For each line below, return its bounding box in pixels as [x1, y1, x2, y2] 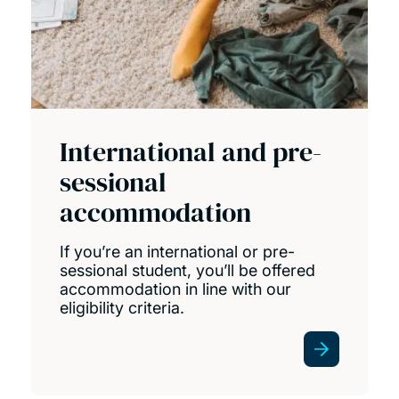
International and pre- [59, 133, 322, 170]
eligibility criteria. [59, 297, 184, 317]
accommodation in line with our [59, 279, 291, 298]
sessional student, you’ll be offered [59, 260, 315, 280]
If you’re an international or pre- [59, 241, 295, 261]
